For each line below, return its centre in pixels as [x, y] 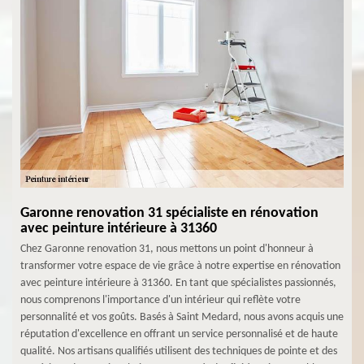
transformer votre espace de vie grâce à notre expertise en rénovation [180, 266]
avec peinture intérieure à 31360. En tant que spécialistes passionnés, [178, 283]
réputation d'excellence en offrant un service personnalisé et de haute [179, 334]
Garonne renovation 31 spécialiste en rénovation [169, 213]
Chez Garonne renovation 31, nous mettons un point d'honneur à [167, 249]
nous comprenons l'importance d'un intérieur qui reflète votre [160, 300]
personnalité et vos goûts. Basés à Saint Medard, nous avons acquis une [182, 317]
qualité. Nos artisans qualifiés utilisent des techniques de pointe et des [179, 351]
